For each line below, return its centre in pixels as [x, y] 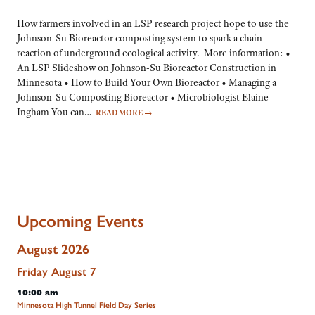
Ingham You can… [56, 112]
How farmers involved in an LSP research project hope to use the [153, 24]
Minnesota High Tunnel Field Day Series [86, 305]
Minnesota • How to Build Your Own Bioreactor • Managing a [147, 83]
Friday [32, 271]
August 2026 [53, 249]
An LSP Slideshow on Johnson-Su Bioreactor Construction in [147, 68]
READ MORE [120, 113]
